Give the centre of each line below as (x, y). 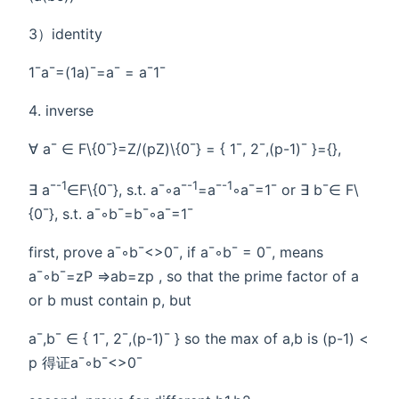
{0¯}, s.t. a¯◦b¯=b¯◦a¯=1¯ (111, 214)
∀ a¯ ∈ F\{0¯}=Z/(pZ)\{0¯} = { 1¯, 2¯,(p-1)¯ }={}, (185, 148)
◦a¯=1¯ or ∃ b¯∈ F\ (296, 190)
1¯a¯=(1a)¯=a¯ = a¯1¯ (97, 72)
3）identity (65, 33)
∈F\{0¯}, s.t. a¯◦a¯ (127, 190)
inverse (70, 110)
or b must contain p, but (110, 301)
